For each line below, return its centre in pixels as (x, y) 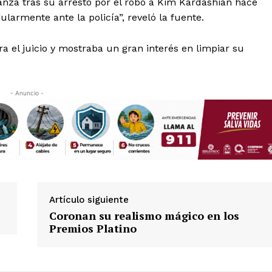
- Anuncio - (27, 93)
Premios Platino (93, 228)
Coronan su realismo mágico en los (144, 215)
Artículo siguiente (89, 199)
